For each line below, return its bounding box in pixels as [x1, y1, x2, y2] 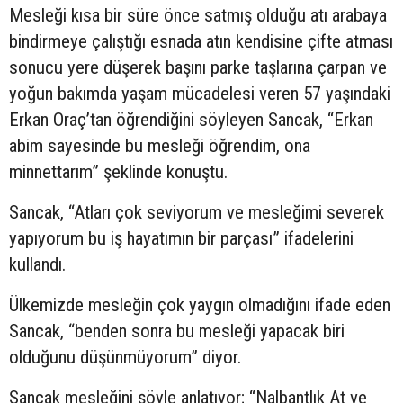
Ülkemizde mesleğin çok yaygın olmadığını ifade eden [9, 293, 390, 316]
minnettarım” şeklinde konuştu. [9, 160, 228, 183]
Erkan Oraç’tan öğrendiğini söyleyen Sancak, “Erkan [9, 108, 373, 130]
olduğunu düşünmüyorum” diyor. [9, 345, 241, 368]
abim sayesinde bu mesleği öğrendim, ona [9, 134, 310, 157]
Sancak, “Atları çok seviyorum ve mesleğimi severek [9, 201, 384, 223]
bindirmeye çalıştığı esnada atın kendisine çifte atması [9, 30, 393, 52]
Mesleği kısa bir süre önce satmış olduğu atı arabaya [9, 4, 387, 26]
